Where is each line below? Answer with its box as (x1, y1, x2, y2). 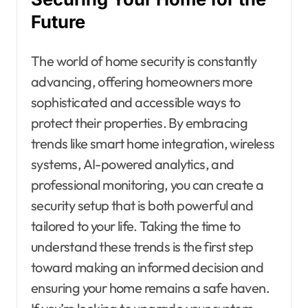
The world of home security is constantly (31, 52, 256, 69)
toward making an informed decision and (31, 258, 264, 276)
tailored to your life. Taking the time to (31, 217, 241, 234)
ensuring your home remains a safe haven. (31, 278, 269, 296)
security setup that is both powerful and (31, 196, 253, 214)
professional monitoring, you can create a (31, 175, 264, 193)
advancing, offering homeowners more (31, 72, 252, 90)
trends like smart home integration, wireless (31, 134, 275, 152)
